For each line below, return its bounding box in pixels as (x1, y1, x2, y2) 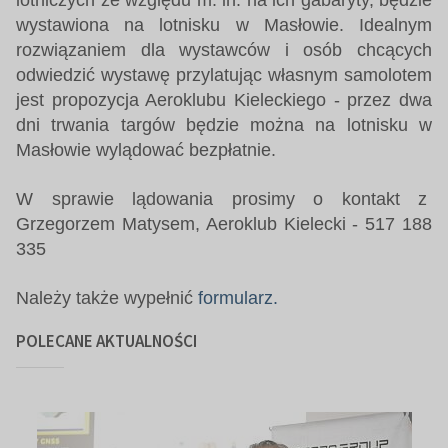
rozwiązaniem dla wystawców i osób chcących (16, 39, 432, 60)
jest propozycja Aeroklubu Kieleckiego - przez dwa (16, 89, 432, 110)
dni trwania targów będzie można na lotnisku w (16, 114, 432, 135)
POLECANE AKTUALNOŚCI (16, 329, 197, 352)
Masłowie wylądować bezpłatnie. (16, 139, 276, 160)
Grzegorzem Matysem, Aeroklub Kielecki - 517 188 (16, 213, 432, 234)
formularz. (198, 287, 278, 308)
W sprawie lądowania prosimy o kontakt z (16, 188, 432, 209)
